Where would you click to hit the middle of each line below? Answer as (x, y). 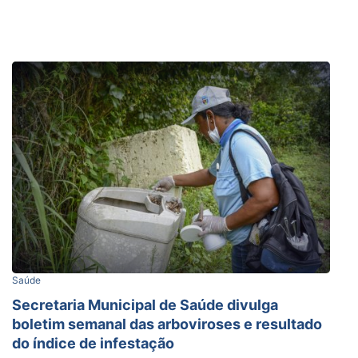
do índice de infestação (93, 343)
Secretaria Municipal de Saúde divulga (145, 304)
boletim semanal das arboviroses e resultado (167, 324)
